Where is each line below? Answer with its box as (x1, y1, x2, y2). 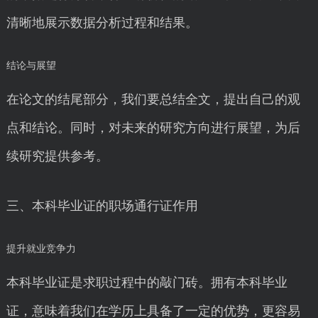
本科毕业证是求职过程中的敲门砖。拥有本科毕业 (6, 275, 287, 290)
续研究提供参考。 (6, 149, 109, 163)
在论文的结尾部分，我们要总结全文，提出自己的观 (6, 92, 300, 106)
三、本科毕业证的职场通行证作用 (6, 199, 198, 213)
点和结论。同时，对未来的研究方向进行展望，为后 (6, 121, 300, 135)
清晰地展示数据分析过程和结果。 (6, 16, 198, 30)
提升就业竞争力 (6, 243, 76, 254)
